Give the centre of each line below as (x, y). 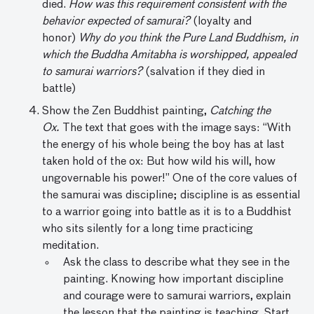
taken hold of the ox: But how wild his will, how (159, 162)
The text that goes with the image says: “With (175, 129)
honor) (60, 39)
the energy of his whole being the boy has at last (163, 145)
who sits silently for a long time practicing (148, 230)
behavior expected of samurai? (116, 22)
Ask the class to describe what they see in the (176, 263)
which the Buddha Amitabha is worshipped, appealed (169, 56)
